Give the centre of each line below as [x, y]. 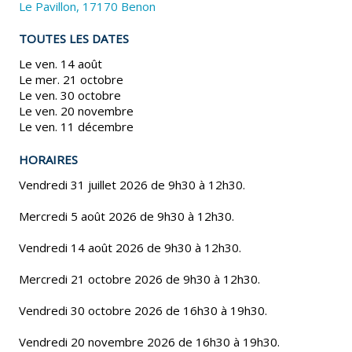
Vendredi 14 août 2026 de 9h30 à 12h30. [130, 247]
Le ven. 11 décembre [77, 127]
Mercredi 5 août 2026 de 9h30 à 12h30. [127, 216]
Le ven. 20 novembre [77, 111]
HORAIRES [49, 159]
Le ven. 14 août [61, 64]
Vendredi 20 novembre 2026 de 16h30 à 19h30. [150, 341]
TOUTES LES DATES [74, 39]
